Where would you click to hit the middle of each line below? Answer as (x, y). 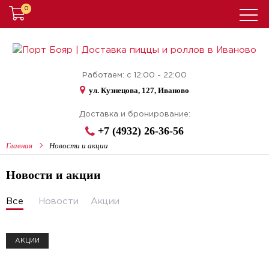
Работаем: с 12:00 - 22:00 (134, 76)
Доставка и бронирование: (134, 115)
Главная (19, 146)
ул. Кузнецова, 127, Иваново (138, 91)
